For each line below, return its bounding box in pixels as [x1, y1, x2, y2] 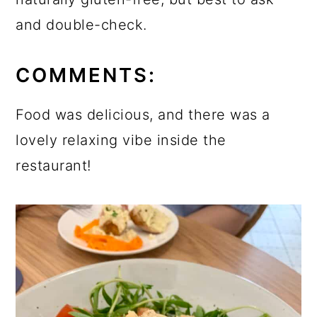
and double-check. [16, 16, 147, 34]
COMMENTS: [16, 63, 157, 88]
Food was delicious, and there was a [16, 106, 270, 124]
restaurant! [16, 157, 91, 175]
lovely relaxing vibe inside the [16, 132, 226, 149]
